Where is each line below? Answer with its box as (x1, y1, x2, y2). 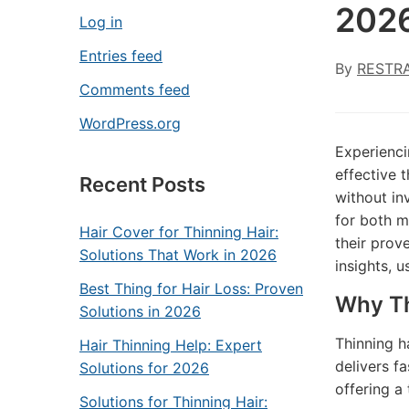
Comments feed (79, 80, 190, 99)
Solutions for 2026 (79, 359, 209, 377)
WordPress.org (79, 114, 181, 132)
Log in (79, 13, 122, 31)
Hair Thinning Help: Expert (79, 336, 262, 354)
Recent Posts (79, 173, 205, 196)
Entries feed (79, 47, 163, 65)
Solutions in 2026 (79, 302, 201, 320)
